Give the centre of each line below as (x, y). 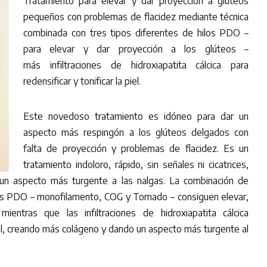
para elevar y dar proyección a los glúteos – (136, 49)
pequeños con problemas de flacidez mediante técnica (136, 17)
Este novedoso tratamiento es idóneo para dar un (136, 116)
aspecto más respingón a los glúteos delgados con (136, 132)
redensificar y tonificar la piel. (84, 81)
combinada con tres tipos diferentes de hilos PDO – (136, 33)
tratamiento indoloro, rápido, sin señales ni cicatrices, (136, 164)
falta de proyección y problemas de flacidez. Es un (136, 148)
